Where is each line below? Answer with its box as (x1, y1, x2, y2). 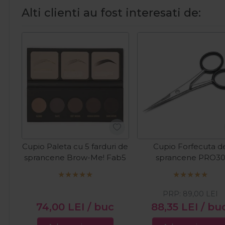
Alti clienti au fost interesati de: (22, 6, 201, 20)
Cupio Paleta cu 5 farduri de (22, 142, 129, 152)
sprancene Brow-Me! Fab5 (24, 153, 127, 163)
